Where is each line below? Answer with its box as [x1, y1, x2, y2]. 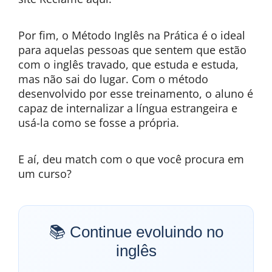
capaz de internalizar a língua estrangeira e [18, 101, 237, 115]
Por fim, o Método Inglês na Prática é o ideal [18, 28, 245, 42]
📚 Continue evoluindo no [49, 223, 223, 241]
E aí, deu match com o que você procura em [18, 152, 244, 166]
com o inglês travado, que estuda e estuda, [18, 57, 239, 72]
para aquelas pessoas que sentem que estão [18, 42, 246, 57]
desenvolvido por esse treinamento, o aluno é [18, 86, 253, 101]
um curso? [18, 166, 72, 181]
